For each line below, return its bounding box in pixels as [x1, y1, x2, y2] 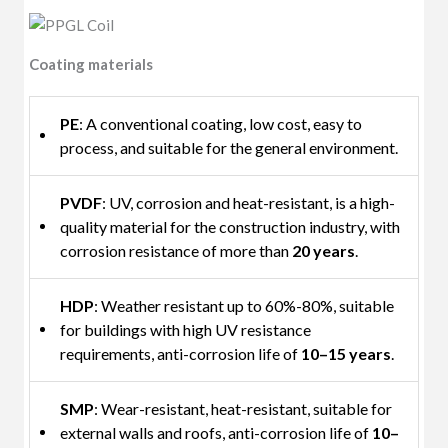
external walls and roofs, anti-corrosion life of [60, 422, 373, 442]
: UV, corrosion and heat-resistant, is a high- [102, 192, 396, 212]
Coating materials [29, 54, 154, 73]
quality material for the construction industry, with [60, 216, 401, 236]
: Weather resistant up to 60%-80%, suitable [94, 295, 395, 315]
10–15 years [301, 343, 392, 363]
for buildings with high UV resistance [60, 319, 312, 339]
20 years [292, 240, 356, 260]
